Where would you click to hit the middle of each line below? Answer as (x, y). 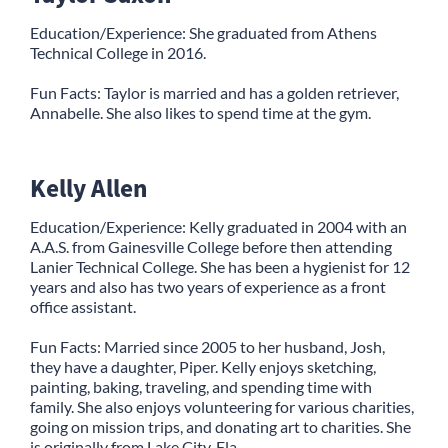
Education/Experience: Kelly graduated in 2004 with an (218, 226)
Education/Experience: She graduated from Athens (203, 32)
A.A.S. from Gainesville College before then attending (211, 246)
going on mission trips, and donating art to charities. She (220, 426)
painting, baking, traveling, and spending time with (201, 386)
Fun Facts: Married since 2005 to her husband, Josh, (207, 346)
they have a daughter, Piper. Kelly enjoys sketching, (203, 366)
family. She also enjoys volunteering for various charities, (222, 406)
